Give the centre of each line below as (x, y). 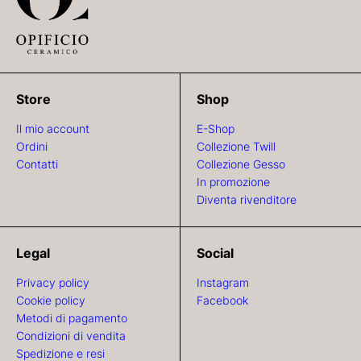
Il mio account (53, 129)
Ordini (32, 147)
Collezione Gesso (241, 164)
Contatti (37, 164)
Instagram (223, 283)
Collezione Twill (236, 147)
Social (215, 253)
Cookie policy (51, 301)
